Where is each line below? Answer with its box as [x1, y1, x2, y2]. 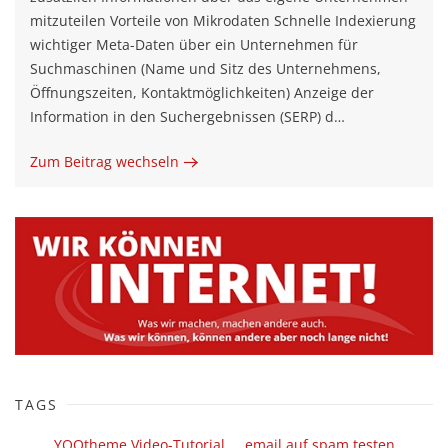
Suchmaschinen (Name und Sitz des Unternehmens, [30, 59, 381, 78]
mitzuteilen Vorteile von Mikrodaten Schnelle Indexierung [30, 11, 416, 30]
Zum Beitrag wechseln [30, 152, 179, 172]
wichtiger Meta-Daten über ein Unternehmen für [30, 35, 358, 54]
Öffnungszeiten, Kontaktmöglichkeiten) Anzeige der [30, 83, 374, 102]
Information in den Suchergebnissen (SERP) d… [30, 107, 345, 126]
